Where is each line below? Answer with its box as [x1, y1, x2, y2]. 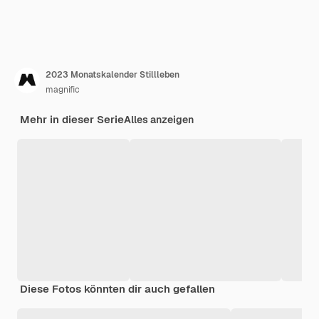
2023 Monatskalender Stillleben [46, 69, 179, 81]
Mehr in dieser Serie [20, 113, 124, 127]
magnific [46, 84, 80, 96]
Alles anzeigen [124, 113, 194, 127]
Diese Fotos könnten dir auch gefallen [20, 282, 215, 296]
